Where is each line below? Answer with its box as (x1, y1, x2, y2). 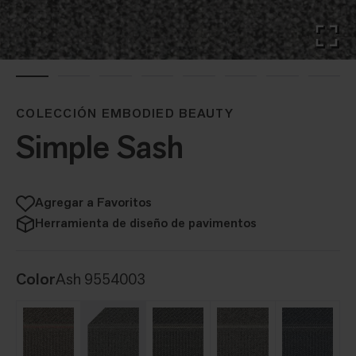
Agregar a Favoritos (35, 193, 152, 211)
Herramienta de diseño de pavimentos (35, 214, 257, 231)
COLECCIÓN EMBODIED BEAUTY (16, 104, 234, 122)
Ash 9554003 (56, 268, 145, 289)
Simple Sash (16, 126, 184, 168)
